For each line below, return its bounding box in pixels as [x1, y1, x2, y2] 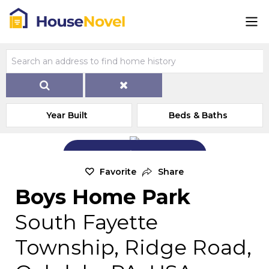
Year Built [46, 110, 88, 121]
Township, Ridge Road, [15, 235, 252, 260]
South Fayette [15, 210, 158, 235]
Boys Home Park [15, 184, 190, 210]
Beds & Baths [169, 110, 228, 121]
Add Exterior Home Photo [89, 148, 195, 159]
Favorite [100, 166, 136, 177]
